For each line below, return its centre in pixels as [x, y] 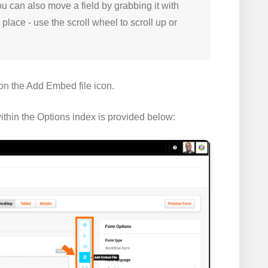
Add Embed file [59, 86]
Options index [66, 117]
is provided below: [135, 117]
